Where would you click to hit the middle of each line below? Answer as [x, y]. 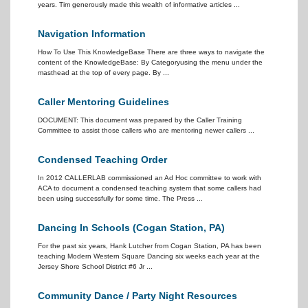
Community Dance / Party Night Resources [137, 296]
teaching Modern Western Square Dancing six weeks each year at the [149, 256]
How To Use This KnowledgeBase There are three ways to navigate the [151, 52]
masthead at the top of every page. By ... [103, 73]
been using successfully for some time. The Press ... [120, 198]
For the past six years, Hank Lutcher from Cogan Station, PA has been [150, 246]
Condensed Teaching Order [102, 159]
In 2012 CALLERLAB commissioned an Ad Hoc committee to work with [150, 178]
